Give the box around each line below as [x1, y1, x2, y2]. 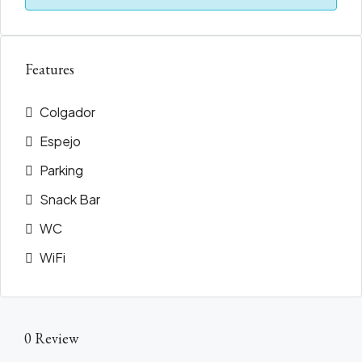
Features [25, 60, 74, 79]
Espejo [40, 133, 81, 150]
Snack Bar [40, 191, 100, 208]
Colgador [40, 103, 95, 121]
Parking [40, 162, 83, 179]
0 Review [24, 329, 78, 348]
